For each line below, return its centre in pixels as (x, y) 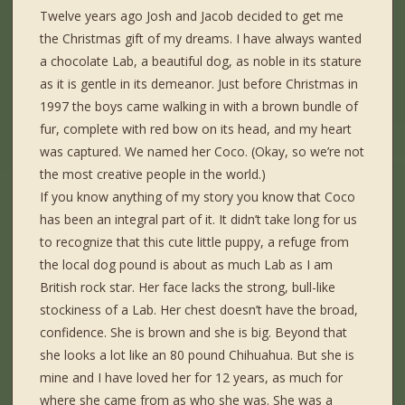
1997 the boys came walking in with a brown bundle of (199, 107)
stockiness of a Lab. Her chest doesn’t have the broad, (199, 310)
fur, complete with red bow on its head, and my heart (196, 129)
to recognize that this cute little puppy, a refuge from (195, 242)
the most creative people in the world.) (153, 174)
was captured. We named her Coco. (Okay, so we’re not (202, 152)
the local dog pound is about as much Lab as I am (187, 265)
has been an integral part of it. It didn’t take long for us (199, 220)
